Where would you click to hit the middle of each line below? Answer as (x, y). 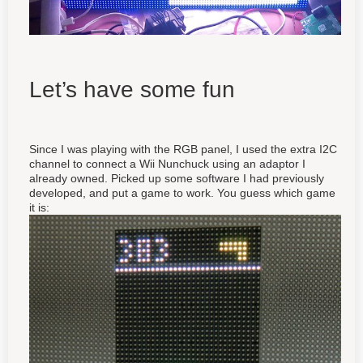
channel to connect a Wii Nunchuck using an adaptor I (167, 163)
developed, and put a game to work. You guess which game (182, 192)
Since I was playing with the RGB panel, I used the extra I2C (183, 149)
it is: (39, 207)
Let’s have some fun (132, 89)
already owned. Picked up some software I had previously (177, 178)
